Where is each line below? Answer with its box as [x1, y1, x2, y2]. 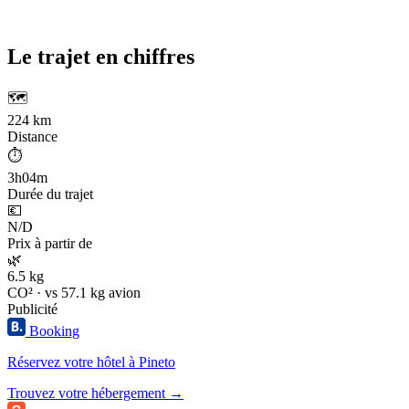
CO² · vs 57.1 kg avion [7, 285, 141, 301]
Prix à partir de [7, 236, 92, 252]
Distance [7, 129, 58, 145]
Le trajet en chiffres [7, 45, 194, 69]
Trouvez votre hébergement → [7, 385, 184, 402]
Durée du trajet [7, 186, 93, 203]
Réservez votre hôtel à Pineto [7, 354, 175, 371]
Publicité [7, 301, 58, 318]
